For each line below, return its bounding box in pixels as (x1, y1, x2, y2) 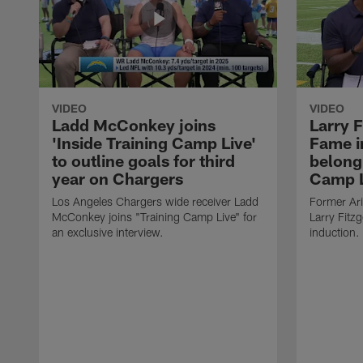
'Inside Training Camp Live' (52, 132, 256, 152)
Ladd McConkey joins (52, 114, 216, 135)
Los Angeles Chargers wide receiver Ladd (52, 194, 258, 208)
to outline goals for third (52, 150, 235, 170)
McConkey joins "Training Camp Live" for (52, 209, 257, 224)
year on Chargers (52, 168, 183, 188)
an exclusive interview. (52, 224, 164, 239)
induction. (310, 224, 360, 239)
